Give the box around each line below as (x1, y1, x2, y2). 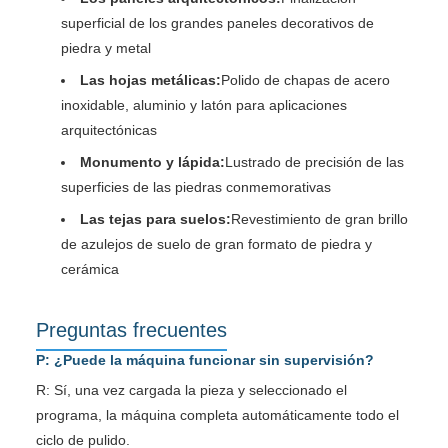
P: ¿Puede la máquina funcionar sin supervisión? (36, 351, 374, 368)
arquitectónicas (61, 121, 157, 138)
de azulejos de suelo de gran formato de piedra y (61, 235, 372, 252)
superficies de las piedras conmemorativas (61, 178, 331, 195)
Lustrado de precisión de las (225, 153, 404, 170)
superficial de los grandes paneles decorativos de (61, 14, 374, 31)
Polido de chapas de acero (221, 71, 390, 88)
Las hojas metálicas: (80, 71, 221, 88)
